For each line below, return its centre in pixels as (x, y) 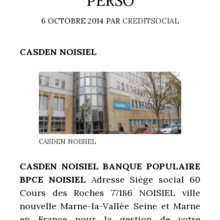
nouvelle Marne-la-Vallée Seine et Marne (110, 206)
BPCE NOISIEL (55, 179)
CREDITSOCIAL (151, 21)
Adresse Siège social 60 (146, 179)
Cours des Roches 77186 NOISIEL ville (110, 192)
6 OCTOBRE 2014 (72, 21)
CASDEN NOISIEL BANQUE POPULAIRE (110, 166)
